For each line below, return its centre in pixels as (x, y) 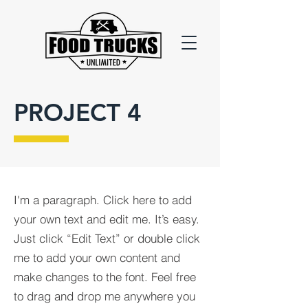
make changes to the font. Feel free (105, 277)
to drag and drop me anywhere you (104, 296)
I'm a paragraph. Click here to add (103, 200)
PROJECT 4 (78, 112)
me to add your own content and (97, 257)
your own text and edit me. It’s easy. (107, 219)
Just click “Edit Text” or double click (107, 238)
